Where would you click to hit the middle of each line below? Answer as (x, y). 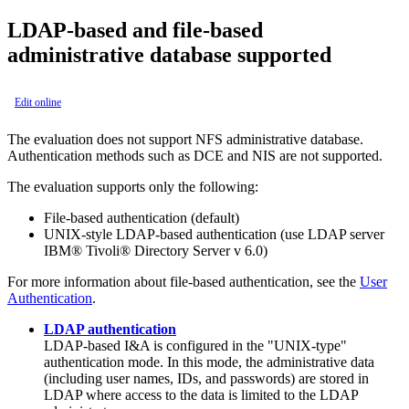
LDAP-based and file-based (135, 30)
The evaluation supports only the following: (133, 186)
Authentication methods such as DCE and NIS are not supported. (195, 155)
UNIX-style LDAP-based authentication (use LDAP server (214, 234)
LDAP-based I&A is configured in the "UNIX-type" (195, 345)
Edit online (38, 102)
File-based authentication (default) (142, 217)
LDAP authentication (110, 329)
